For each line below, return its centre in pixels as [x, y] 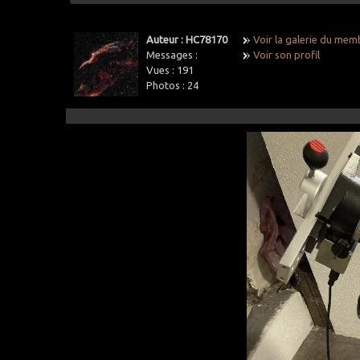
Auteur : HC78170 [187, 39]
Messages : [172, 54]
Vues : [162, 70]
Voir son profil [287, 54]
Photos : [167, 85]
